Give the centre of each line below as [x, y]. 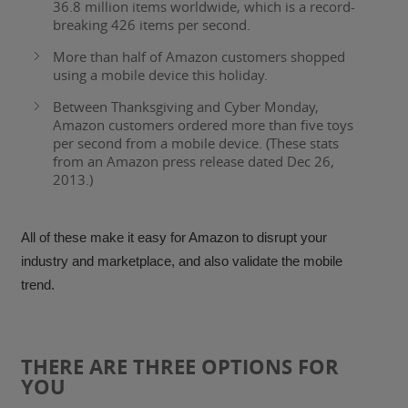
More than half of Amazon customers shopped [199, 57]
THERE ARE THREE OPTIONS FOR [180, 367]
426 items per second [179, 25]
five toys [327, 125]
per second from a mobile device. [158, 143]
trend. [38, 285]
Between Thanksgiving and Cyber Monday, [186, 107]
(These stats [301, 143]
